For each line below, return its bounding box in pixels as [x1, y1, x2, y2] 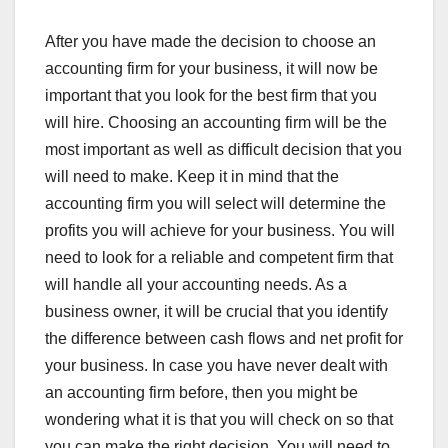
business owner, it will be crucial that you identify [45, 302, 388, 320]
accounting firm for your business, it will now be [45, 59, 378, 77]
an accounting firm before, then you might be [45, 383, 358, 401]
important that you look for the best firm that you [45, 86, 377, 104]
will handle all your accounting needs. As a [45, 275, 347, 293]
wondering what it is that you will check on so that [45, 410, 393, 428]
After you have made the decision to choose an [45, 32, 376, 50]
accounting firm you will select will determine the [45, 194, 386, 212]
